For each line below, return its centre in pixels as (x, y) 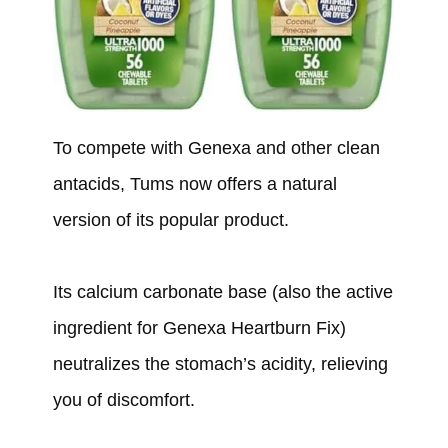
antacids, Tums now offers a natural (194, 184)
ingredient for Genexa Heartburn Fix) (199, 328)
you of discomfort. (126, 400)
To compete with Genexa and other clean (216, 148)
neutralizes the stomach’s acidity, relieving (220, 364)
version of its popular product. (173, 220)
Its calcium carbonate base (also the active (222, 292)
